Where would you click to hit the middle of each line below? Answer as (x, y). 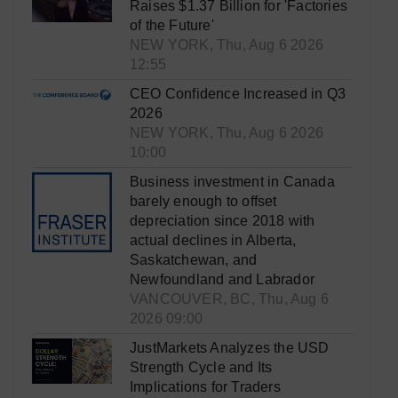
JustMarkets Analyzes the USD (230, 348)
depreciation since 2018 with (223, 221)
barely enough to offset (203, 202)
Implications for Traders (205, 387)
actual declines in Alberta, (213, 241)
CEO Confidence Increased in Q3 (238, 94)
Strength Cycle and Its (201, 368)
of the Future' (172, 26)
